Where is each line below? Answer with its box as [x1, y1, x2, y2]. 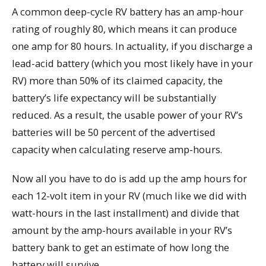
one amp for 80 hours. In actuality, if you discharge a [12, 39, 252, 53]
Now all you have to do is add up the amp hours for [12, 172, 247, 186]
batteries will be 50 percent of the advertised [12, 125, 216, 140]
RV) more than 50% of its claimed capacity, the [12, 74, 223, 88]
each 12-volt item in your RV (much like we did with [12, 189, 246, 203]
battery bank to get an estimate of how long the [12, 240, 229, 255]
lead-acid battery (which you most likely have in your [12, 56, 253, 71]
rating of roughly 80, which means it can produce [12, 22, 237, 36]
